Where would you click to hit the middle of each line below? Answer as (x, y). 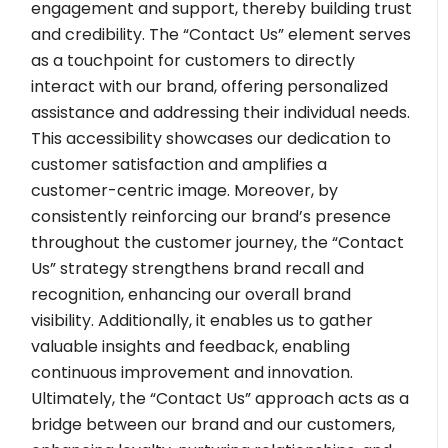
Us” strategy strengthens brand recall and (198, 268)
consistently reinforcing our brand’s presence (211, 216)
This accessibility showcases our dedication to (211, 138)
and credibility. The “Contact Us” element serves (221, 34)
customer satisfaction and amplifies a (179, 164)
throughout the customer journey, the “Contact (218, 242)
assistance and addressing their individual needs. (221, 112)
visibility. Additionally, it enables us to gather (202, 320)
